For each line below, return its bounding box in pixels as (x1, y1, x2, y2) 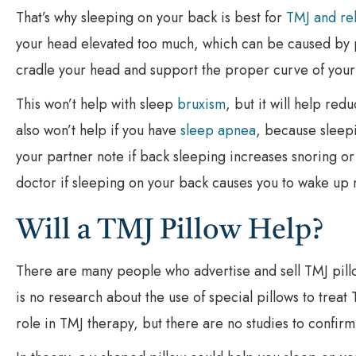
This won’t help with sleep (16, 93, 177, 114)
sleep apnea (180, 119, 256, 141)
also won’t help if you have (16, 119, 180, 141)
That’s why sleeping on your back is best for (16, 6, 286, 28)
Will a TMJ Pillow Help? (16, 216, 323, 246)
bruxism (177, 93, 226, 114)
